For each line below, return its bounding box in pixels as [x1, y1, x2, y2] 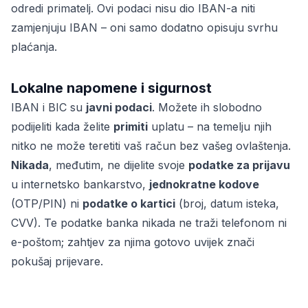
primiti [113, 120, 148, 133]
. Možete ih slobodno [152, 100, 262, 114]
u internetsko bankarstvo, [11, 177, 149, 191]
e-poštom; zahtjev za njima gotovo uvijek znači [11, 235, 254, 249]
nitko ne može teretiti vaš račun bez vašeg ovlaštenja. [11, 139, 291, 153]
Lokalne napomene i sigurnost [11, 80, 212, 96]
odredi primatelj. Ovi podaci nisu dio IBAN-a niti [11, 1, 255, 15]
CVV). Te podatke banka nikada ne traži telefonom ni [11, 216, 287, 230]
